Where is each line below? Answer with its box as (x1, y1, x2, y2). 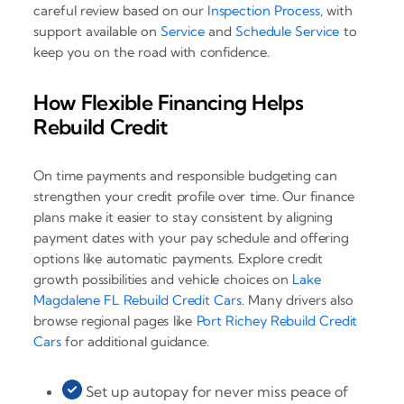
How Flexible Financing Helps (33, 88, 303, 115)
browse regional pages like (33, 312, 197, 330)
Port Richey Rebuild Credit (196, 312, 358, 330)
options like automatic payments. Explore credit (33, 250, 324, 268)
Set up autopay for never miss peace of (82, 382, 349, 401)
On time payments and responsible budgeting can (33, 167, 337, 185)
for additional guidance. (60, 333, 209, 351)
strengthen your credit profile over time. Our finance (33, 188, 355, 206)
